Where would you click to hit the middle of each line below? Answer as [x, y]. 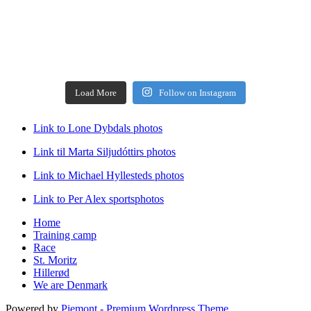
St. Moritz [55, 260]
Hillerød [51, 272]
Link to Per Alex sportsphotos [99, 199]
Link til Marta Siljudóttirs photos [104, 151]
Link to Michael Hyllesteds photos [109, 175]
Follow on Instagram [197, 92]
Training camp [65, 235]
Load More [96, 92]
